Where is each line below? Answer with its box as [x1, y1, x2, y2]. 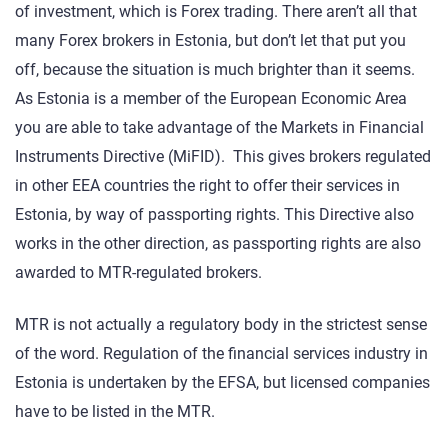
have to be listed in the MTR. [15, 402, 215, 422]
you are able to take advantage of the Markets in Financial [15, 118, 424, 138]
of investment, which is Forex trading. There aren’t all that [15, 2, 417, 22]
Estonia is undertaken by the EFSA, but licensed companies [15, 373, 430, 393]
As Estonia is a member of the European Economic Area [15, 89, 407, 109]
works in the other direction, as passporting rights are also [15, 234, 421, 254]
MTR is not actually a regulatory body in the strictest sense [15, 315, 427, 335]
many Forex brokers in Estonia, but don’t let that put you [15, 31, 406, 51]
